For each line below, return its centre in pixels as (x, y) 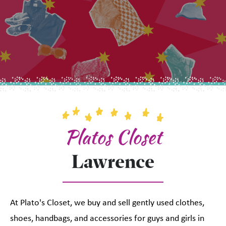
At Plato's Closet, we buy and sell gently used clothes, (107, 203)
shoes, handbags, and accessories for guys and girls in (107, 219)
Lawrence (113, 162)
